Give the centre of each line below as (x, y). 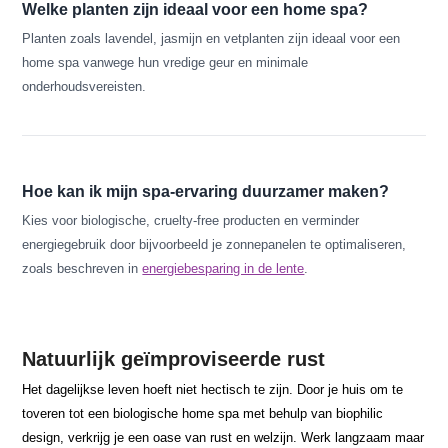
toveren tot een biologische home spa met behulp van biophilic (203, 413)
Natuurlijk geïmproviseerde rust (174, 359)
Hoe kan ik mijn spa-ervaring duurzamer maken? (206, 191)
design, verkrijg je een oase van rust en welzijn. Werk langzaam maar (223, 437)
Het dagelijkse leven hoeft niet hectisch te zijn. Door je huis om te (213, 389)
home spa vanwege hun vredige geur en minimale (165, 62)
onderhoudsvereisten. (84, 86)
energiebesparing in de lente (223, 268)
